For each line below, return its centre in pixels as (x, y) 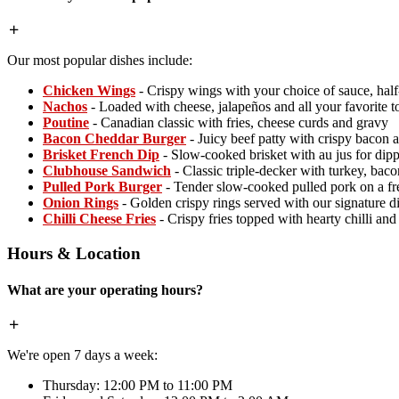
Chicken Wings (89, 91)
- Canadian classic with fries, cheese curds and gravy (239, 123)
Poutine (66, 123)
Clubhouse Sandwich (107, 171)
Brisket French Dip (101, 155)
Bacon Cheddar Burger (114, 139)
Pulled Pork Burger (102, 187)
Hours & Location (74, 253)
